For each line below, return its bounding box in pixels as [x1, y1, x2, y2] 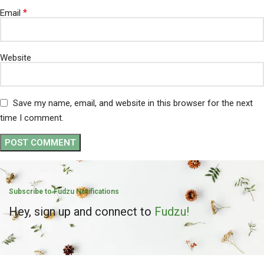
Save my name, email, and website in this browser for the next [13, 97, 253, 108]
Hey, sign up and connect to [9, 204, 154, 219]
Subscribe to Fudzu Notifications [9, 187, 119, 196]
